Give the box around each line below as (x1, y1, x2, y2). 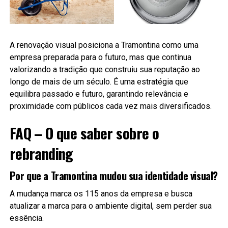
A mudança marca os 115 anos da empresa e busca (9, 188, 192, 198)
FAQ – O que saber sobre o (9, 122, 159, 144)
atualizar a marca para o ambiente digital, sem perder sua (9, 201, 212, 211)
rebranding (9, 142, 73, 164)
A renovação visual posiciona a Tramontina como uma (9, 40, 198, 50)
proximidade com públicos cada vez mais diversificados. (9, 101, 212, 111)
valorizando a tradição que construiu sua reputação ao (9, 64, 200, 74)
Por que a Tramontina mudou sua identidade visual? (9, 167, 218, 183)
